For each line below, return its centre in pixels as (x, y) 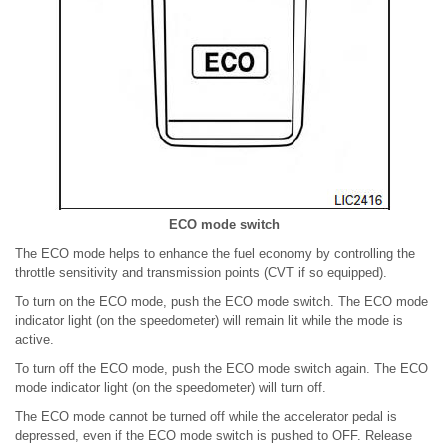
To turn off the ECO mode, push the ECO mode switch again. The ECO (221, 369)
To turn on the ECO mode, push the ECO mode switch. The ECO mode (221, 302)
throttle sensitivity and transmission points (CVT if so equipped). (201, 273)
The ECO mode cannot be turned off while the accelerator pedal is (206, 417)
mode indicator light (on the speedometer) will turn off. (170, 388)
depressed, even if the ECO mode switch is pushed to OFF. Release (213, 436)
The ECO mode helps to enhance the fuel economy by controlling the (215, 254)
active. (34, 340)
